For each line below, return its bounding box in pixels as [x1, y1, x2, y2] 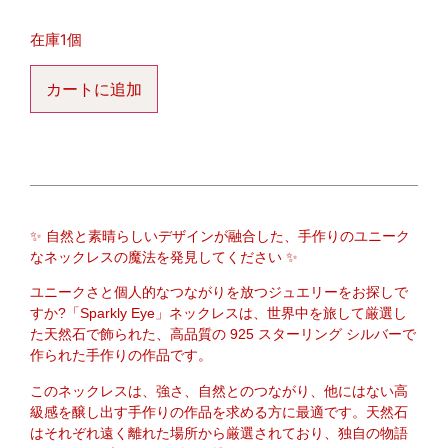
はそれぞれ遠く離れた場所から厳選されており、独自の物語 [30, 424, 408, 441]
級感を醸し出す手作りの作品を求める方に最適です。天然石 [30, 403, 408, 420]
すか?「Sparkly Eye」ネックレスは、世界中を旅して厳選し [30, 305, 407, 322]
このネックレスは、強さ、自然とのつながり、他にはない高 [30, 382, 408, 399]
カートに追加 [46, 78, 142, 99]
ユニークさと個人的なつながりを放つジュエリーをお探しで [30, 284, 408, 301]
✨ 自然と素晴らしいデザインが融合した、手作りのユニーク [30, 227, 410, 244]
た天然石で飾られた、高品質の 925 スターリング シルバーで [30, 326, 416, 343]
